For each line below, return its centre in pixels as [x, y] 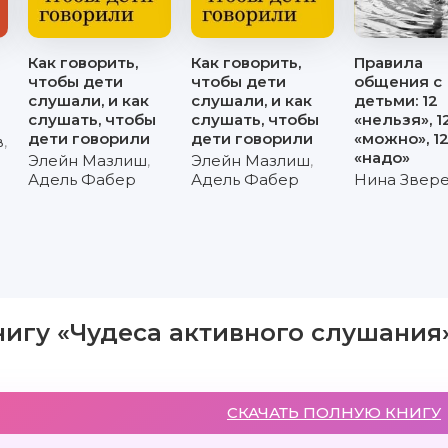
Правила [388, 62]
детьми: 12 [396, 100]
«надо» [382, 157]
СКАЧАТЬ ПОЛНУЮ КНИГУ [334, 412]
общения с [398, 81]
